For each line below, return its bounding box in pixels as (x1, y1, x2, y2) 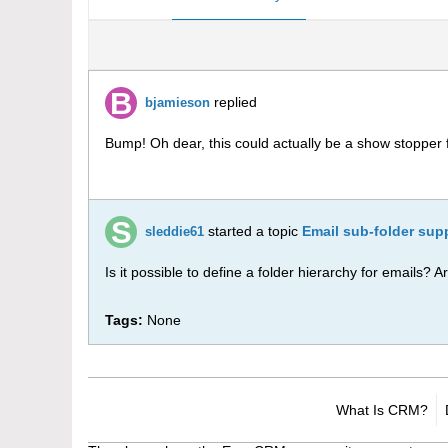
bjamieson (145, 95, 210, 110)
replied (210, 94, 257, 110)
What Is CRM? (336, 402, 428, 418)
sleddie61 (145, 224, 204, 239)
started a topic (204, 223, 302, 239)
